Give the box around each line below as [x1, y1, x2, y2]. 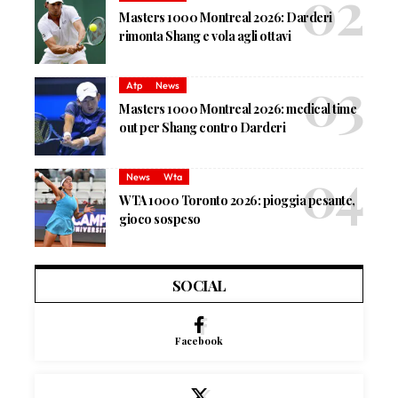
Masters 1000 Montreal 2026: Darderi [119, 8, 332, 26]
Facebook [175, 334, 223, 348]
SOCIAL [171, 275, 227, 296]
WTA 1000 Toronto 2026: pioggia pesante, [119, 191, 355, 209]
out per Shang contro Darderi [119, 118, 286, 136]
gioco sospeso [119, 210, 201, 227]
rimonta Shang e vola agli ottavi [119, 27, 291, 44]
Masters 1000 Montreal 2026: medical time [119, 99, 357, 117]
